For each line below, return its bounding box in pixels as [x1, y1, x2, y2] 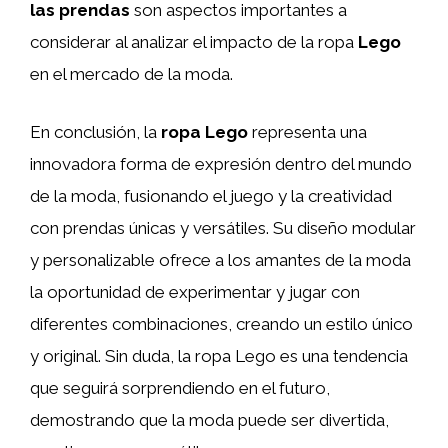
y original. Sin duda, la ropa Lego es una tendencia [30, 345, 408, 366]
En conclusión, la [30, 121, 161, 142]
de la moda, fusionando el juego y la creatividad [30, 185, 392, 206]
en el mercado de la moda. [30, 64, 233, 84]
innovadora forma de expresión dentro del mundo [30, 153, 412, 174]
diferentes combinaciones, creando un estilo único [30, 313, 413, 334]
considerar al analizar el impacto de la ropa [30, 32, 358, 52]
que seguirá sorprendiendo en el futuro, [30, 377, 330, 398]
